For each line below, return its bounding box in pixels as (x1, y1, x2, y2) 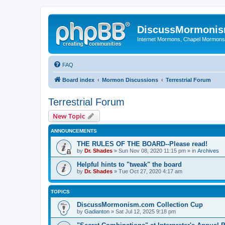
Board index (62, 76, 94, 83)
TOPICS (51, 189, 70, 195)
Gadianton (84, 208, 109, 215)
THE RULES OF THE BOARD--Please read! (77, 140, 207, 148)
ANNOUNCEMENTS (51, 128, 97, 134)
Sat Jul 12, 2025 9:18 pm (116, 208, 176, 215)
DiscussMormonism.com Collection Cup (77, 201, 203, 209)
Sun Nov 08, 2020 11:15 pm (119, 147, 186, 154)
